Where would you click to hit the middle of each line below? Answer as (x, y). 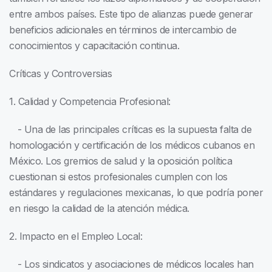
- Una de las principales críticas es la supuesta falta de (130, 130)
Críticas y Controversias (60, 74)
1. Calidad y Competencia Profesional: (90, 102)
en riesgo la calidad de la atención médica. (99, 209)
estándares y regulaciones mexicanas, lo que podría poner (136, 193)
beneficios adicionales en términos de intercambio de (123, 30)
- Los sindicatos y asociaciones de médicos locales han (131, 264)
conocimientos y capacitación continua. (94, 46)
